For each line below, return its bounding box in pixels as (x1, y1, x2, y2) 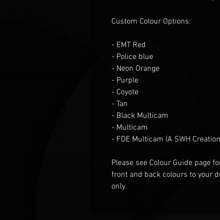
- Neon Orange (111, 63, 160, 74)
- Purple (111, 75, 138, 85)
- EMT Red (111, 40, 146, 50)
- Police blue (111, 52, 153, 62)
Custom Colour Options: (111, 16, 191, 27)
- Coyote (111, 87, 138, 97)
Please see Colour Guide (111, 158, 192, 168)
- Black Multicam (111, 110, 168, 121)
